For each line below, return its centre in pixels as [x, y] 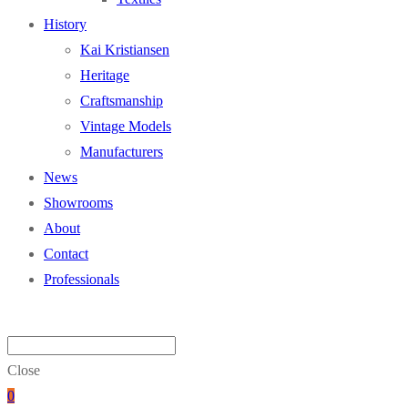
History [65, 25]
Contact [66, 254]
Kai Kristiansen [125, 50]
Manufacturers [122, 152]
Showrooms [78, 203]
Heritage [105, 76]
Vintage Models [126, 127]
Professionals [82, 280]
